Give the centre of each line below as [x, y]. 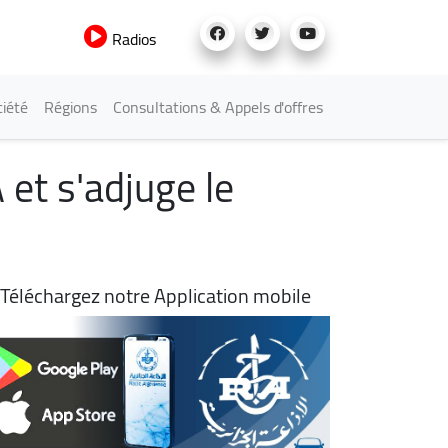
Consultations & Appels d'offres [218, 107]
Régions [70, 107]
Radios [132, 39]
